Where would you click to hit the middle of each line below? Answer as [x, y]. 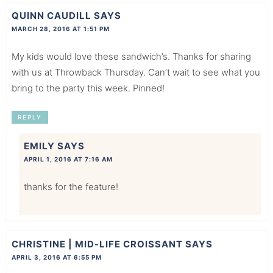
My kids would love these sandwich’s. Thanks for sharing [131, 57]
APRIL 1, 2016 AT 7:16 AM [68, 159]
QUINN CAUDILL [51, 16]
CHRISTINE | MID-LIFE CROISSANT [97, 244]
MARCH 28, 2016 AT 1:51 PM [60, 29]
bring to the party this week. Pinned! [89, 88]
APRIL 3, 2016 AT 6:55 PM [56, 257]
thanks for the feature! [71, 187]
